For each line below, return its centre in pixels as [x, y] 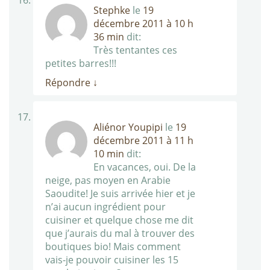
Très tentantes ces [135, 50]
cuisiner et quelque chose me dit [119, 220]
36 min [109, 37]
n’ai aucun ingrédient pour [105, 207]
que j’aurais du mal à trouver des [120, 234]
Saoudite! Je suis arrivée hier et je [120, 194]
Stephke [112, 11]
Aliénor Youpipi [128, 127]
